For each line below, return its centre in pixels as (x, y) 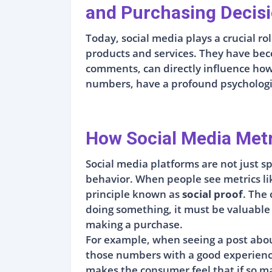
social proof (212, 194)
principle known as (134, 194)
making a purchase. (134, 224)
